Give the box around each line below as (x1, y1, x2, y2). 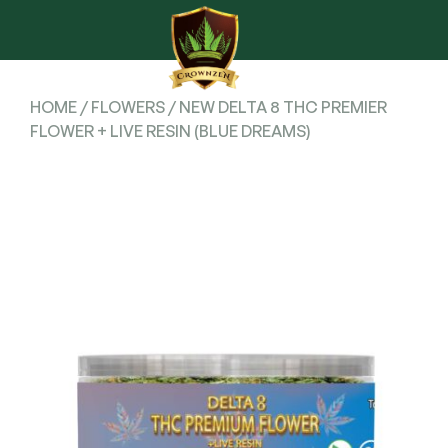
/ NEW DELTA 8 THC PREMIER (165, 97, 387, 117)
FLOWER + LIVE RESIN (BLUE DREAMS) (30, 121, 311, 141)
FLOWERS (91, 97, 165, 117)
